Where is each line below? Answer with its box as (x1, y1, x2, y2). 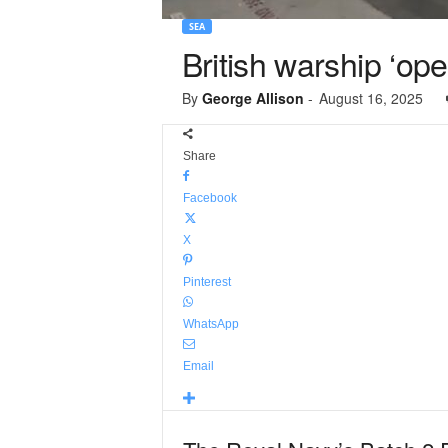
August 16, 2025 (318, 88, 423, 108)
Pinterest (182, 275, 231, 289)
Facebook (182, 191, 237, 205)
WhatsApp (182, 317, 239, 331)
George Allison (201, 88, 304, 108)
